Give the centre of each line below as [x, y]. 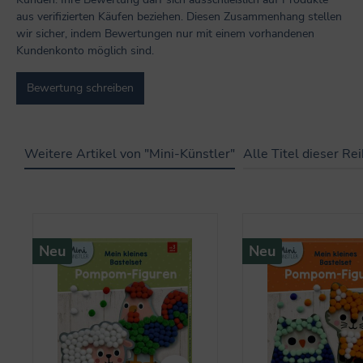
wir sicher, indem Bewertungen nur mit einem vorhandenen [165, 33]
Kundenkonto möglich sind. [85, 50]
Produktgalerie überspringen [103, 201]
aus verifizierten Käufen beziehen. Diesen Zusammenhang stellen [179, 16]
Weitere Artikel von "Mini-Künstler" [130, 154]
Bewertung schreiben [80, 88]
